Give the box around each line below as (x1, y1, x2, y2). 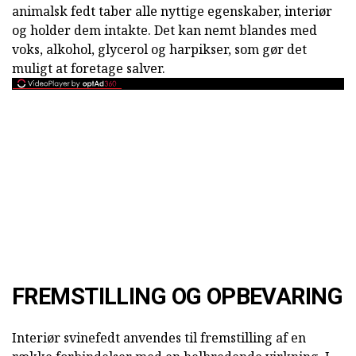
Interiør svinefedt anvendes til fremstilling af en (12, 328, 306, 346)
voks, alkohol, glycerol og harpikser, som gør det (12, 40, 307, 58)
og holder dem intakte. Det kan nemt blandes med (12, 21, 317, 39)
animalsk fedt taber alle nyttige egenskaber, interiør (12, 2, 332, 20)
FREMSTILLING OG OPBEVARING (12, 282, 343, 310)
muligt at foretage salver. (12, 59, 165, 77)
